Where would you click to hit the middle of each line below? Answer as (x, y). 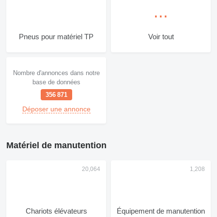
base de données (56, 82)
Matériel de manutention (56, 145)
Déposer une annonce (56, 109)
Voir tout (161, 37)
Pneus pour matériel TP (56, 37)
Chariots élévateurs (56, 211)
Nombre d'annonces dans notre (56, 73)
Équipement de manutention (161, 211)
